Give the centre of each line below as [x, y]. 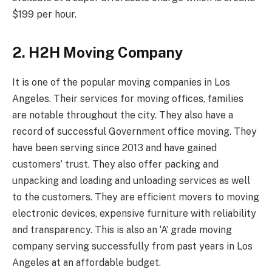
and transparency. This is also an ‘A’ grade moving [122, 230]
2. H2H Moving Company [97, 53]
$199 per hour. [44, 14]
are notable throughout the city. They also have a [123, 115]
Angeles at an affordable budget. [87, 263]
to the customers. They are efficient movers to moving [136, 197]
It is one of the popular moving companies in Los [121, 83]
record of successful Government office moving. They [134, 132]
